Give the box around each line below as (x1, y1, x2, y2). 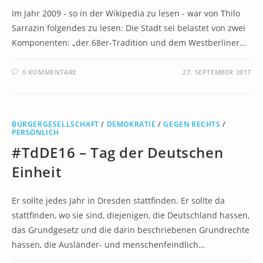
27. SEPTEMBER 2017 (183, 68, 251, 76)
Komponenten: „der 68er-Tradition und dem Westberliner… (12, 37, 246, 48)
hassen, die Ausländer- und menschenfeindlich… (12, 239, 205, 250)
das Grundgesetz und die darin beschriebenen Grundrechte (12, 224, 249, 235)
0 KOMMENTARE (22, 68, 77, 76)
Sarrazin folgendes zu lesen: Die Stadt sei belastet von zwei (12, 22, 245, 33)
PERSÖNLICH (12, 127, 59, 137)
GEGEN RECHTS (163, 119, 221, 129)
